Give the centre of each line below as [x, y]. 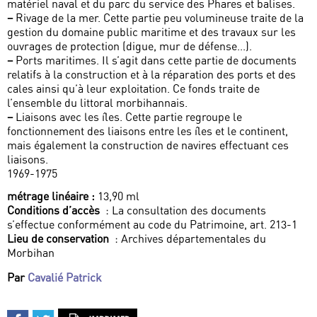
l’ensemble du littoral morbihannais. [97, 103]
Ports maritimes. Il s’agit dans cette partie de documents [155, 60]
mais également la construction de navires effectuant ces [148, 145]
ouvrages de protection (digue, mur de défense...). [129, 46]
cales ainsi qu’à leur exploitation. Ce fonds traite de [133, 89]
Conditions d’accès [55, 211]
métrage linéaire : [51, 196]
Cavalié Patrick [65, 278]
